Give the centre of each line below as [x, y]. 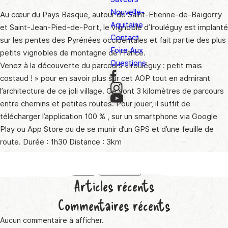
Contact [125, 38]
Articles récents [114, 185]
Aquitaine [127, 25]
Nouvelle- [127, 12]
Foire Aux [127, 50]
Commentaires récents [114, 205]
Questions [128, 63]
